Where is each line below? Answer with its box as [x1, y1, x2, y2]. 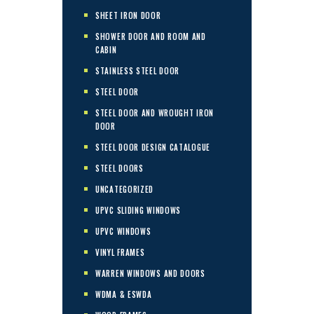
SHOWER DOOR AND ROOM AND [95, 30, 206, 42]
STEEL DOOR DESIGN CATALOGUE [95, 141, 210, 153]
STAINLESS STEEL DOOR [95, 64, 180, 76]
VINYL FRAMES [95, 246, 145, 258]
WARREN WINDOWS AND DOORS [95, 267, 205, 279]
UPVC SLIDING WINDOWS [95, 204, 182, 216]
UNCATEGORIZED [95, 183, 154, 195]
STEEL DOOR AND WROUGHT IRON [95, 107, 214, 118]
